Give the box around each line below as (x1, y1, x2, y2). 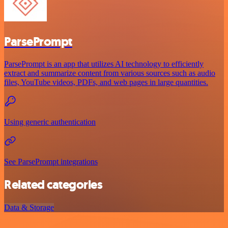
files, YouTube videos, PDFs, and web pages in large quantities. (4, 78, 208, 87)
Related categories (4, 177, 103, 193)
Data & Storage (4, 203, 54, 212)
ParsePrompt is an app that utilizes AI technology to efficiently (4, 60, 204, 69)
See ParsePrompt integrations (4, 157, 98, 166)
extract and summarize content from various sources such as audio (4, 69, 215, 78)
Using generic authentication (4, 118, 96, 127)
